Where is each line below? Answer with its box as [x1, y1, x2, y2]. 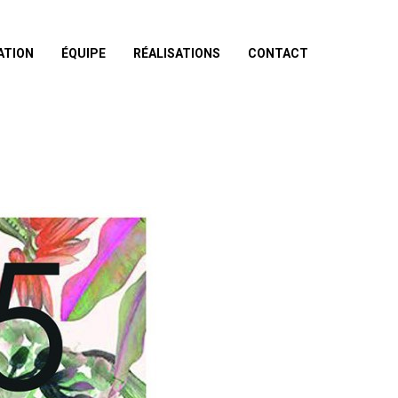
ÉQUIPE [61, 46, 106, 60]
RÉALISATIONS [133, 46, 220, 60]
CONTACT [248, 46, 308, 60]
